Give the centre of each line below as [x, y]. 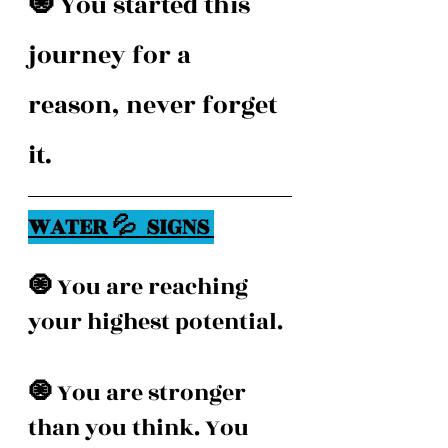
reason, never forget [155, 105]
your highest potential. [158, 322]
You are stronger [154, 393]
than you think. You [141, 428]
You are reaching [155, 287]
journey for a [112, 55]
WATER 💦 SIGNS [121, 227]
